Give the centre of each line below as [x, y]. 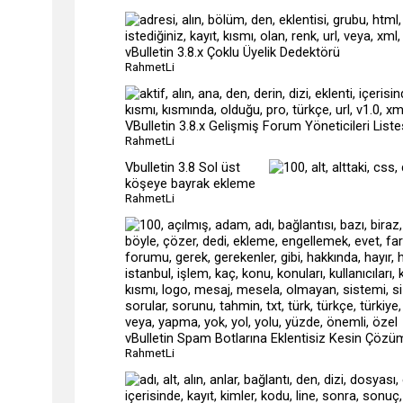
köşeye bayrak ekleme [190, 184]
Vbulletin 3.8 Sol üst [183, 167]
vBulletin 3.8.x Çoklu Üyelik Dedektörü [233, 52]
